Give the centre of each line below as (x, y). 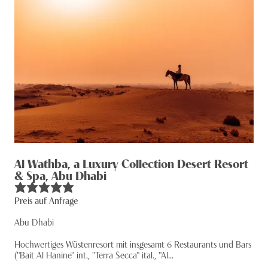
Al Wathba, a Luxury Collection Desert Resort (131, 163)
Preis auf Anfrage (46, 200)
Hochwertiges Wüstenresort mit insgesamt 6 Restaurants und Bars (133, 243)
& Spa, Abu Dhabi (60, 175)
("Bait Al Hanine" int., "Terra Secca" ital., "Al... (94, 254)
